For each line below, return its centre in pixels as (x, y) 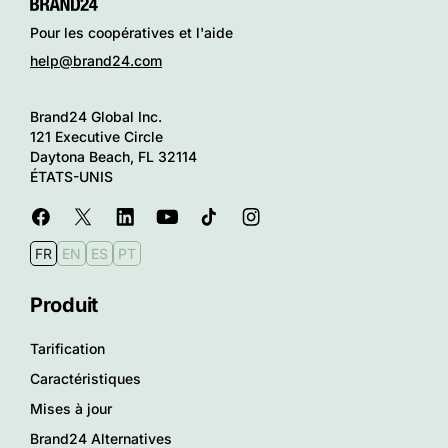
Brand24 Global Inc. (96, 117)
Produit (64, 305)
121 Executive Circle (96, 137)
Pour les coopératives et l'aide (131, 33)
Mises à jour (71, 409)
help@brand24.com (96, 61)
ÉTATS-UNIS (71, 177)
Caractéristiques (85, 379)
